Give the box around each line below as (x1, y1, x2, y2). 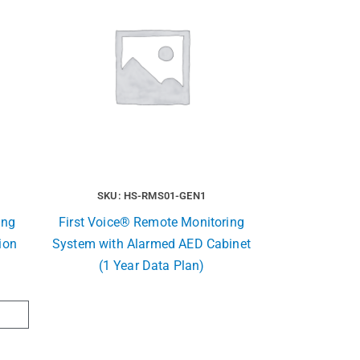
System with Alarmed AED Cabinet (52, 235, 251, 252)
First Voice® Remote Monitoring (59, 214, 244, 230)
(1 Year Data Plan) (98, 257, 205, 273)
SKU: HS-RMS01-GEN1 (97, 189, 206, 202)
